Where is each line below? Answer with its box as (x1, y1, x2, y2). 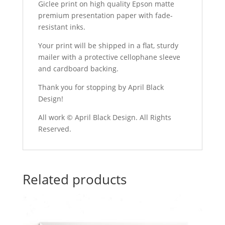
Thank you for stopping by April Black (38, 82, 164, 92)
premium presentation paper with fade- (38, 11, 173, 21)
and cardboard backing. (38, 64, 119, 74)
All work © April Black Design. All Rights (38, 113, 171, 123)
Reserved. (38, 124, 71, 134)
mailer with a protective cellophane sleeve (38, 52, 180, 62)
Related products (22, 170, 127, 189)
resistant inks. (38, 22, 85, 32)
